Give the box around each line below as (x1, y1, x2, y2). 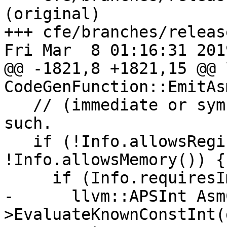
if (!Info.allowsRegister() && (4, 132, 33, 151)
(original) (4, 5, 100, 23)
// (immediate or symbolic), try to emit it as (4, 96, 33, 115)
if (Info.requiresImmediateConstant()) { (4, 169, 52, 187)
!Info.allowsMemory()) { (4, 150, 225, 169)
